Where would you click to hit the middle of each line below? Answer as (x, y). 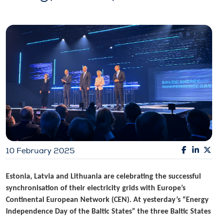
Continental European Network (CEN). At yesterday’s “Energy (107, 200)
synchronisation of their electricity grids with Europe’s (96, 188)
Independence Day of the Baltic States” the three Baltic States (108, 211)
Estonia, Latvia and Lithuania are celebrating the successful (103, 176)
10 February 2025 (40, 151)
